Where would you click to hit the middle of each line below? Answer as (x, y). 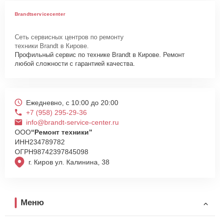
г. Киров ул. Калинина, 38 (69, 162)
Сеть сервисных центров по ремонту (69, 37)
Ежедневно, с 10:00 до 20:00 (72, 102)
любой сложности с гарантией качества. (75, 63)
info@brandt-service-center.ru (72, 122)
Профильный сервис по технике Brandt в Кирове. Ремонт (100, 55)
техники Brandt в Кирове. (52, 46)
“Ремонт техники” (62, 132)
